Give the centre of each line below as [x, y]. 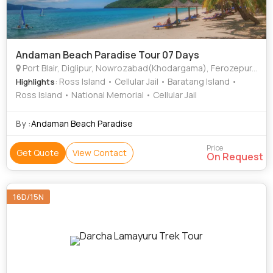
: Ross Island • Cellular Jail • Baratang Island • [146, 81]
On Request [235, 157]
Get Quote [38, 153]
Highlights [35, 82]
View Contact [100, 153]
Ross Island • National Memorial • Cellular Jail [106, 95]
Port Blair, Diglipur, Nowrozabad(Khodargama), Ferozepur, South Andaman [136, 68]
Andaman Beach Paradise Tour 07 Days [108, 55]
